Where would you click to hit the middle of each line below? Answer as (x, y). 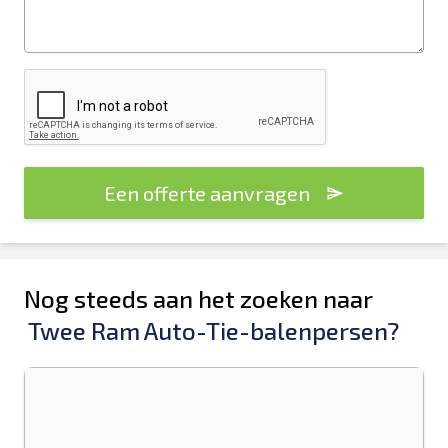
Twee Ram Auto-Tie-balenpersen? (213, 330)
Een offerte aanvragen (207, 193)
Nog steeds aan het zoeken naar (198, 298)
